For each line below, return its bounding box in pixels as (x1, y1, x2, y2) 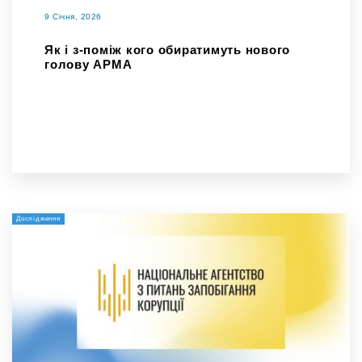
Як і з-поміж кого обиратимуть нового (44, 43, 290, 57)
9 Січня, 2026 (44, 12, 102, 21)
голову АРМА (44, 57, 133, 71)
